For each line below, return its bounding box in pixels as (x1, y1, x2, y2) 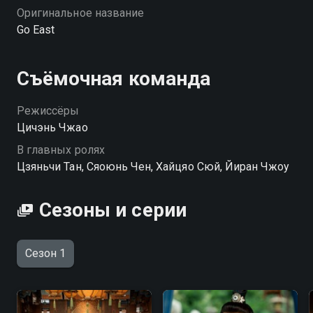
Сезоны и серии (39, 198, 187, 221)
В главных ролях (17, 143, 105, 156)
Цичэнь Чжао (17, 120, 88, 134)
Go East (17, 22, 55, 36)
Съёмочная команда (17, 66, 210, 90)
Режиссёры (17, 103, 80, 117)
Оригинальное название (17, 6, 145, 20)
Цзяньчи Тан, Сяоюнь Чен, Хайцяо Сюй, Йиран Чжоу (17, 159, 290, 173)
